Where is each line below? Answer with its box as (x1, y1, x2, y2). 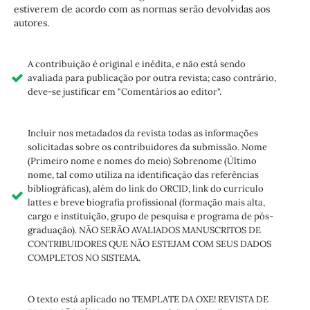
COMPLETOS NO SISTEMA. (27, 252, 140, 264)
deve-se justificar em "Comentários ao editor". (27, 86, 221, 98)
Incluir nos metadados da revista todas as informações (27, 127, 258, 140)
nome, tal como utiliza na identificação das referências (27, 169, 259, 181)
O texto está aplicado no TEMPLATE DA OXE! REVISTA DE (27, 293, 268, 306)
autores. (13, 16, 49, 29)
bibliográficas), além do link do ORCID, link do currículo (27, 183, 264, 195)
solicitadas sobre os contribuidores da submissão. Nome (27, 141, 267, 154)
